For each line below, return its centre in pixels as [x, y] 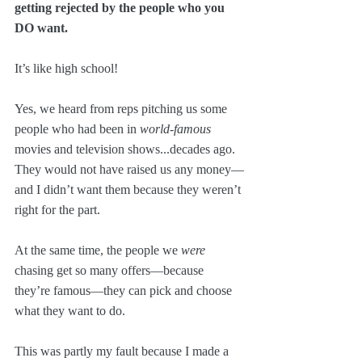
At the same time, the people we [98, 250]
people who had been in [77, 128]
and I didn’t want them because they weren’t [129, 189]
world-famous [175, 128]
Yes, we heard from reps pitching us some [122, 108]
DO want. [41, 27]
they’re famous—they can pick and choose [125, 290]
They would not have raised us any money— [129, 169]
